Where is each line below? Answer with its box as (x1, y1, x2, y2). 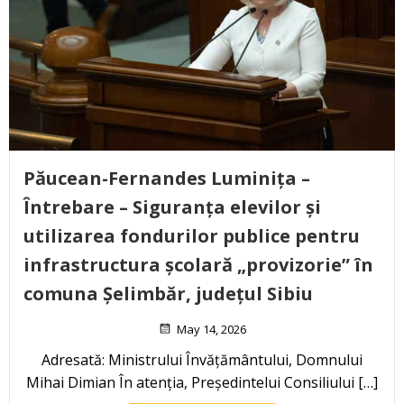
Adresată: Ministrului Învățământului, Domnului (41, 350, 363, 371)
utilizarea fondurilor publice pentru (23, 224, 360, 249)
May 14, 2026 (177, 321, 246, 338)
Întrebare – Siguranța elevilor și (23, 195, 321, 220)
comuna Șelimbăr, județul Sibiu (23, 281, 313, 307)
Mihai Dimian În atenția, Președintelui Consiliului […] (26, 372, 378, 393)
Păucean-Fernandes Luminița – (23, 166, 310, 191)
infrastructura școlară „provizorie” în (23, 252, 373, 278)
